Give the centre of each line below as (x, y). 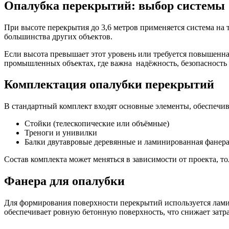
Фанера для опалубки (64, 181)
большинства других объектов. (58, 36)
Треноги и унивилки (61, 133)
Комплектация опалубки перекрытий (109, 85)
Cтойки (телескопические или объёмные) (97, 124)
